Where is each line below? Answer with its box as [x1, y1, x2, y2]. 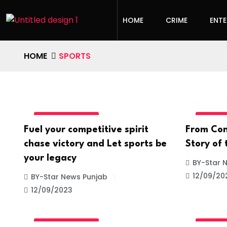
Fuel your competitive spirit [24, 125, 148, 134]
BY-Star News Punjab [31, 171, 107, 182]
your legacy [24, 153, 77, 163]
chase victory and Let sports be [24, 139, 167, 148]
